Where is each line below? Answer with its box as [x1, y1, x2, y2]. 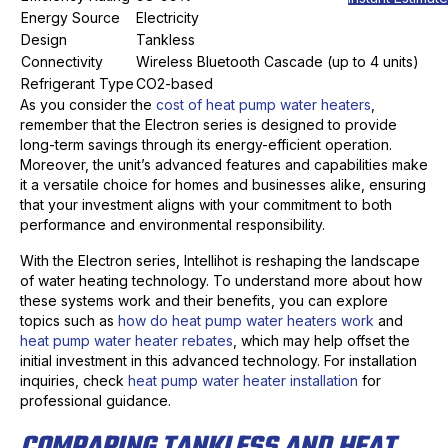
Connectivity [21, 53, 103, 71]
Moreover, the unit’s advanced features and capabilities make [20, 156, 428, 174]
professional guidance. [20, 392, 171, 410]
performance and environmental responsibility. [20, 216, 325, 234]
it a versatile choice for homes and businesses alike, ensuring [20, 176, 426, 194]
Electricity [136, 9, 199, 27]
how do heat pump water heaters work [118, 312, 374, 330]
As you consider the [20, 96, 156, 114]
